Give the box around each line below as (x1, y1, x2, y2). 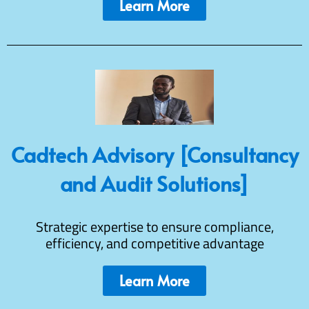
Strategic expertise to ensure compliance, (35, 215, 274, 237)
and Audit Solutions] (60, 168, 249, 197)
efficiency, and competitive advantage (45, 232, 264, 254)
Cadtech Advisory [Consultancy (10, 139, 299, 168)
